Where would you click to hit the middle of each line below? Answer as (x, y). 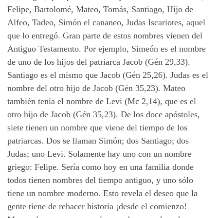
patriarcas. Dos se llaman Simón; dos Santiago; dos (98, 141)
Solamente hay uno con (111, 154)
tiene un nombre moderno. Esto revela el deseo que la (102, 193)
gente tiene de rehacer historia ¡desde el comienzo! (97, 207)
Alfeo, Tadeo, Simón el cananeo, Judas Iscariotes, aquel (106, 23)
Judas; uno (26, 154)
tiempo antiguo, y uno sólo (145, 180)
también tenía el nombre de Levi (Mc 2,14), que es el (102, 101)
